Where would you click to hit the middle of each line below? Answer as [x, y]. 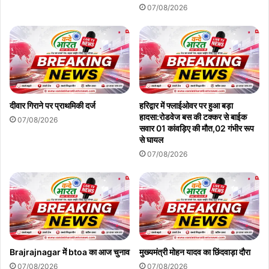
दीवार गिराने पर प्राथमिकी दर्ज [53, 106]
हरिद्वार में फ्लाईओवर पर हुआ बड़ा [186, 106]
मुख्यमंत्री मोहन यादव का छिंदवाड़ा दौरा [195, 252]
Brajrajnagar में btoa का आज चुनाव [70, 252]
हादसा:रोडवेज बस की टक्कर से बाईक [193, 117]
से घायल [151, 140]
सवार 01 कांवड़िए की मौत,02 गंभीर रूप [197, 128]
